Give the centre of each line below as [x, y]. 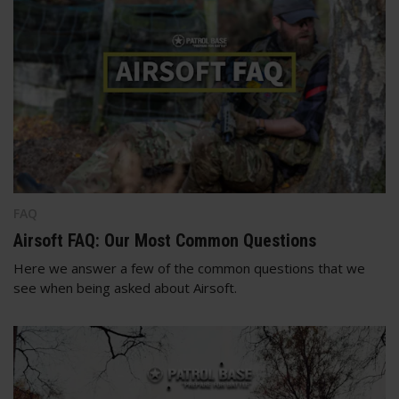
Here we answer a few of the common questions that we [189, 268]
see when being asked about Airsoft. [125, 287]
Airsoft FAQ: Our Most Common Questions [165, 240]
